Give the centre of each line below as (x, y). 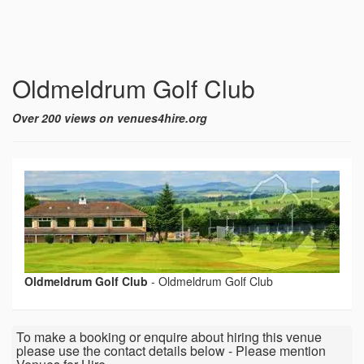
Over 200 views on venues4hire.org (110, 118)
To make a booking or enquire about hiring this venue (169, 337)
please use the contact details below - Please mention (171, 351)
